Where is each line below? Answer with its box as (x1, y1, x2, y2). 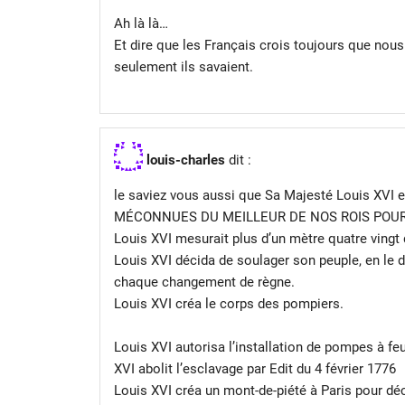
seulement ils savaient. (113, 58, 253, 75)
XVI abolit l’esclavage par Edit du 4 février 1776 (113, 360, 396, 377)
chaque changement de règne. (113, 273, 295, 290)
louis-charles (146, 151, 225, 168)
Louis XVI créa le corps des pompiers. (113, 295, 344, 312)
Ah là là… (113, 14, 168, 32)
